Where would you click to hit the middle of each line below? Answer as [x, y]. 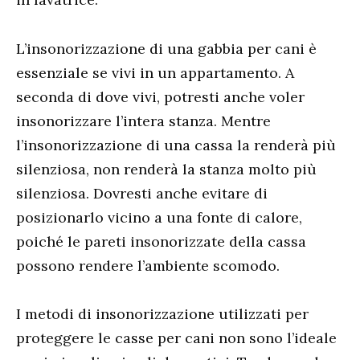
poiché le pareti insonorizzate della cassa [161, 241]
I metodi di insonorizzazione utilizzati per [162, 314]
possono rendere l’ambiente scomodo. [148, 265]
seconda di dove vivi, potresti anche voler [160, 96]
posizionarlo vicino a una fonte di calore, [159, 217]
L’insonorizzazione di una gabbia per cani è [166, 48]
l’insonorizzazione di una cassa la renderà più [176, 145]
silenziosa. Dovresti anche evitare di [142, 193]
